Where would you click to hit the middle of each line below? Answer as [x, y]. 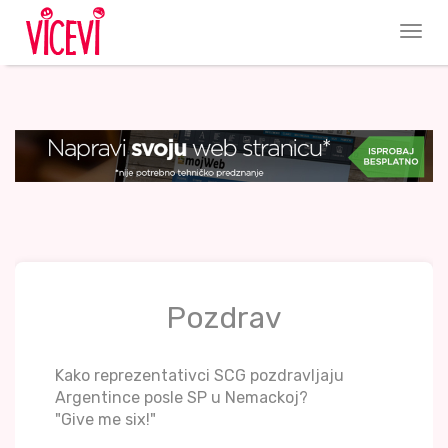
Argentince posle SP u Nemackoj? [181, 398]
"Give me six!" [105, 420]
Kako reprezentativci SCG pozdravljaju [199, 376]
